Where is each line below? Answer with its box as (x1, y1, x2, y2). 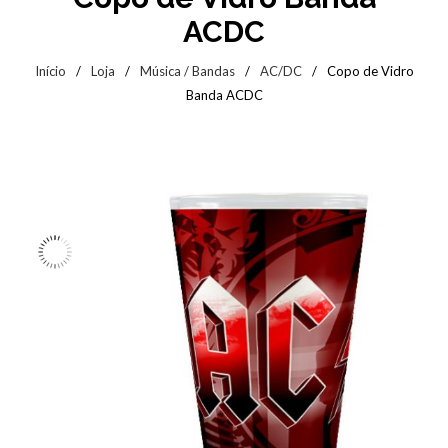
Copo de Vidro (326, 63, 414, 79)
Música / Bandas (139, 63, 235, 79)
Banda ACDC (185, 87, 263, 103)
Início (34, 63, 66, 79)
